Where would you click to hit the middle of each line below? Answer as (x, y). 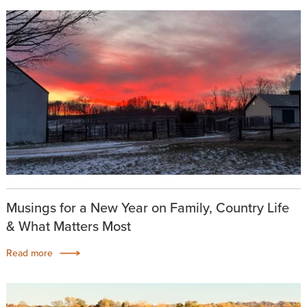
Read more (29, 254)
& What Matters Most (68, 226)
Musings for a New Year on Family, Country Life (147, 208)
